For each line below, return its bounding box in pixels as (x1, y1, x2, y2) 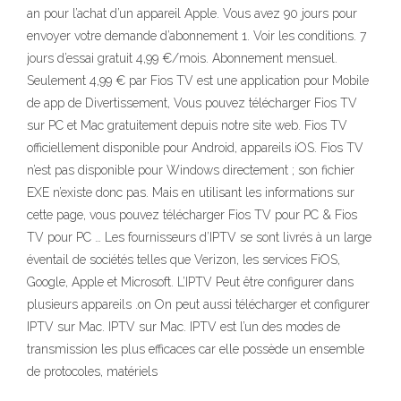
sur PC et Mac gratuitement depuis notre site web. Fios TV (27, 118, 347, 133)
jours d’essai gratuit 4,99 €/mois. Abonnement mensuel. (27, 51, 337, 66)
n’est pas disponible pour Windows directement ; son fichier (27, 163, 354, 178)
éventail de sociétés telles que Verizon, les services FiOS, (27, 252, 340, 268)
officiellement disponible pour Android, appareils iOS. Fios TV (27, 141, 363, 156)
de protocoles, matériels (27, 364, 158, 380)
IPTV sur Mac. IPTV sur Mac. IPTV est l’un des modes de (27, 320, 340, 335)
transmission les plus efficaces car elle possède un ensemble (27, 342, 364, 357)
